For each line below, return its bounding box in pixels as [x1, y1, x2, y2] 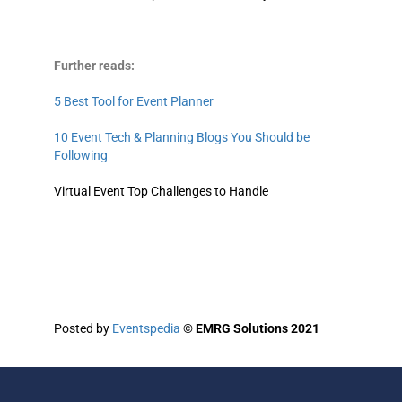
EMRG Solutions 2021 [196, 321, 319, 336]
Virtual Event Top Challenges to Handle [54, 184, 268, 199]
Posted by [54, 321, 112, 336]
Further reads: [54, 58, 137, 74]
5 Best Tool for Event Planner [54, 94, 214, 109]
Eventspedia [112, 321, 180, 336]
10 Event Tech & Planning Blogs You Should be [54, 130, 310, 145]
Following [54, 148, 108, 163]
